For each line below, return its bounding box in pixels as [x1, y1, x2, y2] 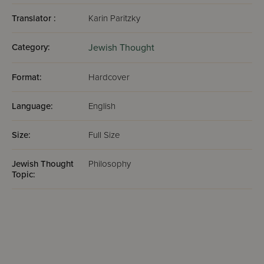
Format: [12, 72, 42, 82]
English [88, 101, 115, 111]
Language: [12, 101, 53, 111]
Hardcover [88, 72, 130, 82]
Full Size [88, 130, 120, 140]
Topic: [12, 169, 35, 180]
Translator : [12, 13, 56, 24]
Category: [12, 42, 50, 52]
